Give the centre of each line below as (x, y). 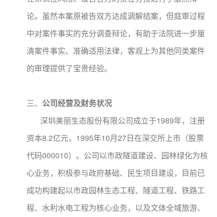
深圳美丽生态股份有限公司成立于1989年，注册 (116, 120)
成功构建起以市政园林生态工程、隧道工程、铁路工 (116, 190)
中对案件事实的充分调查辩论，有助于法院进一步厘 (116, 33)
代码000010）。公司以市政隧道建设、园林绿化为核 (117, 155)
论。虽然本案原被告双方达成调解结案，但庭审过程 (116, 16)
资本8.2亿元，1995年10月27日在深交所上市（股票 (115, 138)
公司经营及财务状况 (77, 103)
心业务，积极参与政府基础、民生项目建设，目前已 (116, 173)
